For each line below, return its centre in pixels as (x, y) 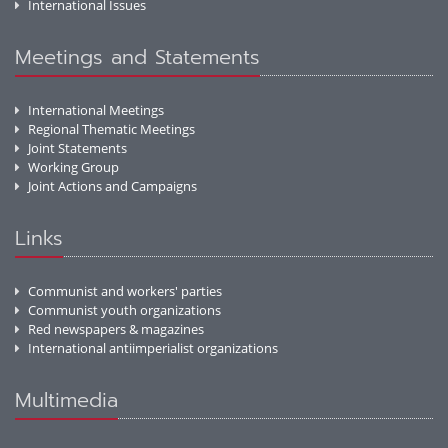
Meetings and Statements (137, 57)
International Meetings (96, 110)
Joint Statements (77, 148)
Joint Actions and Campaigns (112, 186)
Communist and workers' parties (125, 291)
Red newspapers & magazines (116, 329)
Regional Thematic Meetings (111, 129)
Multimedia (66, 400)
